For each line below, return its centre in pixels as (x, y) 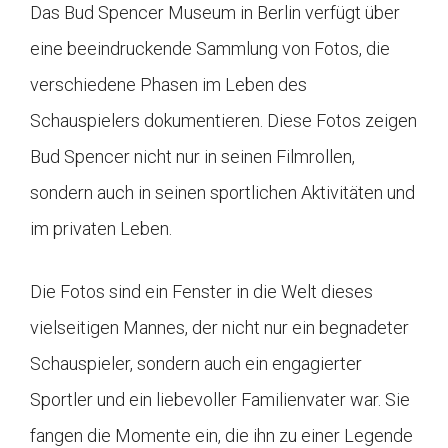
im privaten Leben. (101, 229)
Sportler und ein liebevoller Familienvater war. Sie (220, 400)
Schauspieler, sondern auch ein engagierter (196, 364)
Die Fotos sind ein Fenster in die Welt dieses (201, 292)
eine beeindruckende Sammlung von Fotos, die (210, 49)
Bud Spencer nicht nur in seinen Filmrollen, (192, 157)
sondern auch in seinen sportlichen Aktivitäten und (222, 193)
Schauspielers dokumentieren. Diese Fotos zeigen (223, 121)
